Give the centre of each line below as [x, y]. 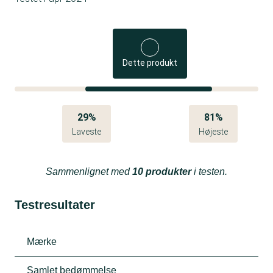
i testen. [209, 172]
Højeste [213, 132]
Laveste [87, 132]
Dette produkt [150, 63]
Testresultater [55, 205]
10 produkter [162, 172]
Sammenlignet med [89, 172]
